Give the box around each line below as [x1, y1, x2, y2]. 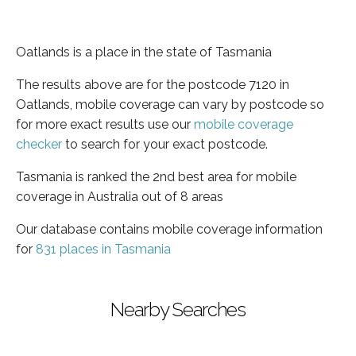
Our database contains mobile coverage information [16, 221, 323, 237]
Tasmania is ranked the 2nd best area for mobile [16, 168, 296, 184]
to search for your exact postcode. [62, 136, 268, 152]
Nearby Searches [110, 297, 246, 321]
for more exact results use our [16, 116, 194, 132]
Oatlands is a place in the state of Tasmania [16, 44, 272, 60]
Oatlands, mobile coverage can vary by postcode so [16, 96, 324, 112]
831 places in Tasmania [36, 241, 171, 257]
